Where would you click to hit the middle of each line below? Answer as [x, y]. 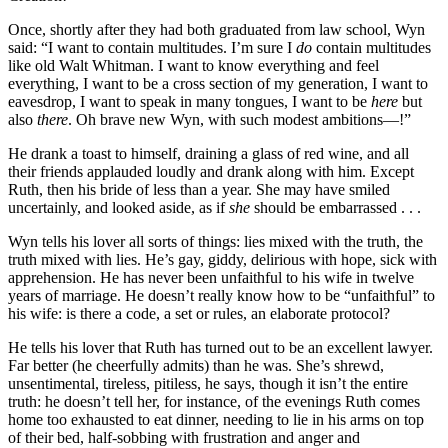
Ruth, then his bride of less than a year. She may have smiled [199, 189]
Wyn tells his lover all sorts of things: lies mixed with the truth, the [215, 241]
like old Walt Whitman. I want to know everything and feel [193, 65]
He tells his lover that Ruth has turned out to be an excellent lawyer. [220, 347]
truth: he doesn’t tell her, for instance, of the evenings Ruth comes [214, 401]
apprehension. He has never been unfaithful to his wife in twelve [211, 277]
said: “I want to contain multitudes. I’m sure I [152, 47]
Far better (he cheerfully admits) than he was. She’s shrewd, [196, 365]
